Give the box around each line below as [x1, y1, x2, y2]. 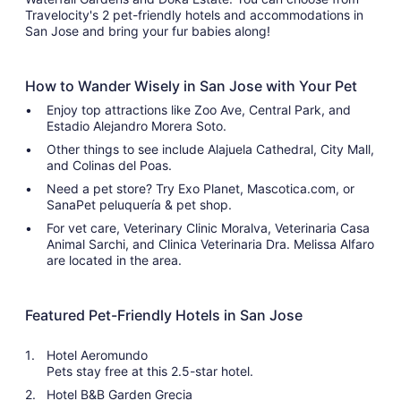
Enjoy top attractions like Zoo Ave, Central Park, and [47, 101, 351, 117]
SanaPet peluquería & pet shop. [47, 196, 232, 212]
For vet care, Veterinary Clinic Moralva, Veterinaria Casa [47, 219, 370, 235]
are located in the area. [47, 252, 182, 268]
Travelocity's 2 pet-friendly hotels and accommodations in [25, 6, 363, 22]
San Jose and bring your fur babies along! [25, 22, 270, 38]
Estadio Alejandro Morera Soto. [47, 117, 226, 133]
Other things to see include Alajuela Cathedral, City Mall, [47, 141, 374, 157]
